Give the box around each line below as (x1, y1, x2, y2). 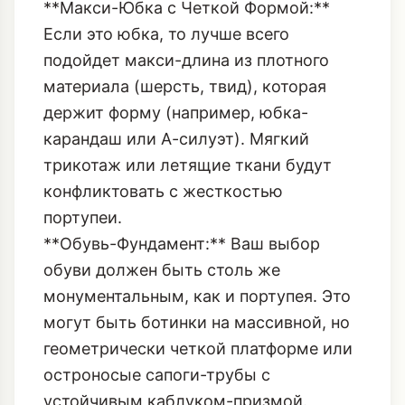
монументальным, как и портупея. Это (43, 177, 351, 197)
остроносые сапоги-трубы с (43, 256, 270, 276)
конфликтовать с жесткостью (43, 72, 283, 92)
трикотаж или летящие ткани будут (43, 46, 332, 66)
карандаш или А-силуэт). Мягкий (43, 20, 309, 40)
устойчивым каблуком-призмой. (43, 282, 307, 302)
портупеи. (43, 99, 122, 118)
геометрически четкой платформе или (43, 230, 353, 250)
